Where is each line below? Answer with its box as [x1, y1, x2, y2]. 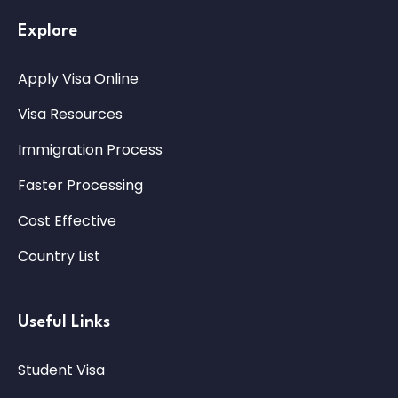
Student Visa [18, 360, 105, 381]
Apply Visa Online [18, 68, 139, 90]
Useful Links [18, 314, 110, 331]
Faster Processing [18, 175, 143, 196]
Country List [18, 246, 100, 267]
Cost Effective [18, 211, 116, 232]
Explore [18, 23, 77, 40]
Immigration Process [18, 139, 163, 161]
